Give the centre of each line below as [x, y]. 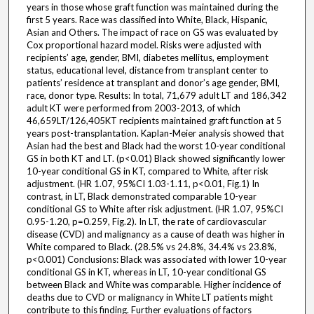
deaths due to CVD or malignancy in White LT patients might [149, 298]
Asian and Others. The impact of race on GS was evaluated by [152, 33]
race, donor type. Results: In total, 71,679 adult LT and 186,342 [156, 96]
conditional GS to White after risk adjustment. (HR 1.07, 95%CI [155, 209]
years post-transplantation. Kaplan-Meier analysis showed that [155, 134]
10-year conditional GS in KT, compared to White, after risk [147, 171]
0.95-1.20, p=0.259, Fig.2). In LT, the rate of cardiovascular [146, 222]
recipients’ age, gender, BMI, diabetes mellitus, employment [147, 58]
